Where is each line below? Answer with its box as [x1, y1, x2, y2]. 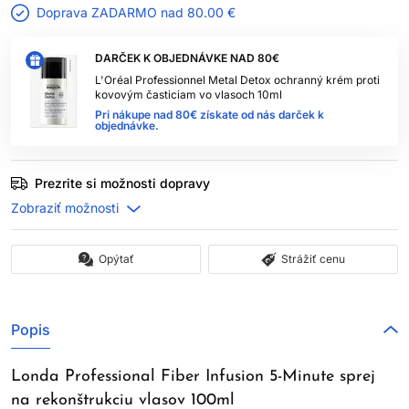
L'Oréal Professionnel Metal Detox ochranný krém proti [95, 73, 380, 87]
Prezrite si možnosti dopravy [35, 175, 210, 191]
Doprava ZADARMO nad [37, 5, 187, 20]
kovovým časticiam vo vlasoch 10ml [95, 88, 282, 101]
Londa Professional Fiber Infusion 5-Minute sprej [11, 368, 375, 385]
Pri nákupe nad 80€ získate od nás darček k [95, 108, 324, 121]
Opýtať [98, 252, 134, 266]
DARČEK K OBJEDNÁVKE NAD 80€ [95, 51, 279, 65]
